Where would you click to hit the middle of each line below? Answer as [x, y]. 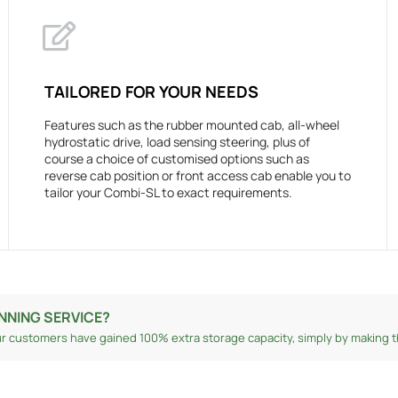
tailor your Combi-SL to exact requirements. [168, 193]
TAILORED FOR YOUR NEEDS [151, 92]
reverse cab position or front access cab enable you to [197, 176]
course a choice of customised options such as [176, 159]
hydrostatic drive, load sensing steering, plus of [177, 142]
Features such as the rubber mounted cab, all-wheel [191, 125]
